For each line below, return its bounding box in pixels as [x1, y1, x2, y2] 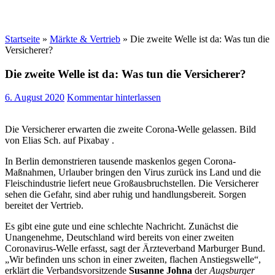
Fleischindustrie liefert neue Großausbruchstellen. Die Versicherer [5, 178, 258, 189]
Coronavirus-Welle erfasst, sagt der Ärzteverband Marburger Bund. [5, 243, 265, 254]
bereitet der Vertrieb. [5, 200, 83, 211]
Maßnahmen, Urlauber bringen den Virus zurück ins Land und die [5, 167, 261, 178]
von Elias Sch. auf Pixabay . [5, 135, 114, 146]
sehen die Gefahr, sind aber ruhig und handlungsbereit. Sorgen [5, 189, 246, 200]
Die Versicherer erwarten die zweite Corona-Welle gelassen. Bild [5, 124, 256, 135]
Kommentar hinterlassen [67, 92, 161, 103]
